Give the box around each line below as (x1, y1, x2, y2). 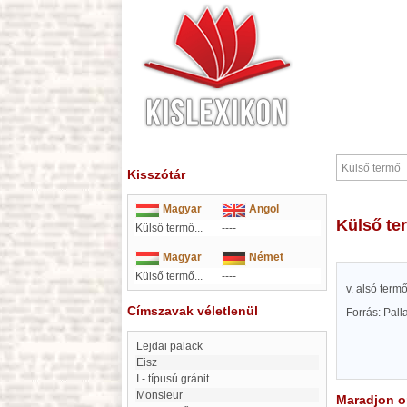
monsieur (145, 389, 183, 402)
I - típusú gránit (139, 372, 209, 385)
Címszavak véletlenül (127, 303, 258, 318)
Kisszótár (127, 167, 185, 182)
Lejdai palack (143, 340, 203, 352)
